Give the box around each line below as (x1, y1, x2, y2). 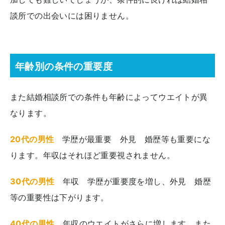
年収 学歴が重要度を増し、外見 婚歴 (54, 176, 211, 186)
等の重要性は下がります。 (10, 192, 109, 202)
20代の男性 (10, 134, 54, 144)
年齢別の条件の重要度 (15, 60, 113, 72)
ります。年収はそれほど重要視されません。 (10, 150, 175, 160)
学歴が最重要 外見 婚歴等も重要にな (54, 134, 211, 144)
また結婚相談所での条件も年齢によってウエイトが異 (10, 91, 208, 102)
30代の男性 (10, 176, 55, 186)
